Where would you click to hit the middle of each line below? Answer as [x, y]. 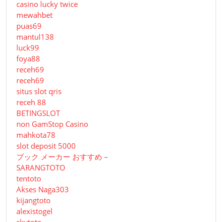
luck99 [28, 48]
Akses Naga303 [43, 190]
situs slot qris [39, 91]
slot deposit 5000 [46, 146]
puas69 [29, 26]
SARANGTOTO [41, 168]
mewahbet [34, 15]
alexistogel [34, 211]
